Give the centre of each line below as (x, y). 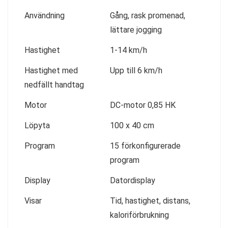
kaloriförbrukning (139, 215)
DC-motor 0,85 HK (143, 105)
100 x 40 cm (132, 125)
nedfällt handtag (54, 84)
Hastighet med (51, 70)
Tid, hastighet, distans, (150, 201)
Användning (45, 15)
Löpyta (37, 125)
